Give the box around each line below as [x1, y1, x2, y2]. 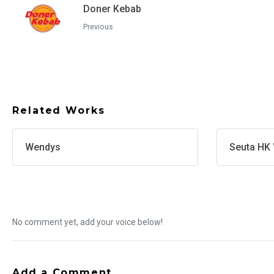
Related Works [12, 105, 105, 117]
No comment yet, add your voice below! [12, 217, 163, 228]
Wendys [25, 141, 61, 154]
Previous [83, 22, 113, 31]
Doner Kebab [83, 2, 141, 15]
